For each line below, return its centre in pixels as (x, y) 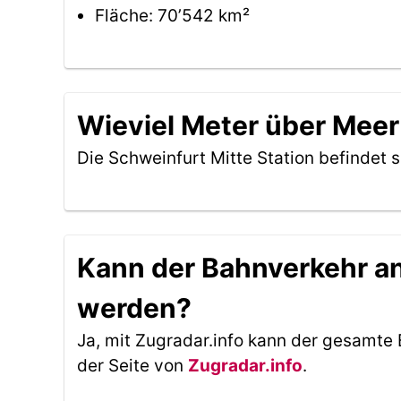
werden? (134, 308)
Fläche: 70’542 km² (172, 16)
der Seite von (132, 366)
